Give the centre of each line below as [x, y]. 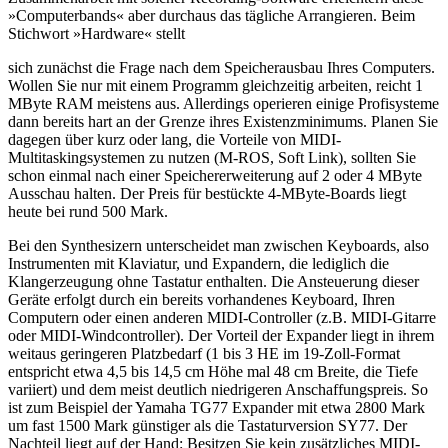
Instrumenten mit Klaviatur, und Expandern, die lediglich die [198, 263]
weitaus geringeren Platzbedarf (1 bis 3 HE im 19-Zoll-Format [204, 353]
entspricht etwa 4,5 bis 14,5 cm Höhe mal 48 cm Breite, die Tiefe [213, 371]
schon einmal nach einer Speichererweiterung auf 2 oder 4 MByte [215, 175]
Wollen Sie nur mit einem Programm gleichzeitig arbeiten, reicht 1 [215, 85]
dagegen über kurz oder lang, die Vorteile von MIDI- [174, 139]
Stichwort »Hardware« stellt [96, 33]
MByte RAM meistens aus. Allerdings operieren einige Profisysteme [223, 103]
